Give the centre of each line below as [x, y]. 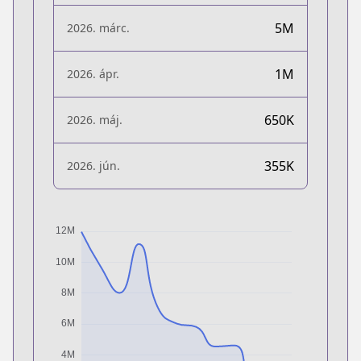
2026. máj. [95, 119]
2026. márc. [98, 27]
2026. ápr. [93, 73]
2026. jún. [93, 165]
